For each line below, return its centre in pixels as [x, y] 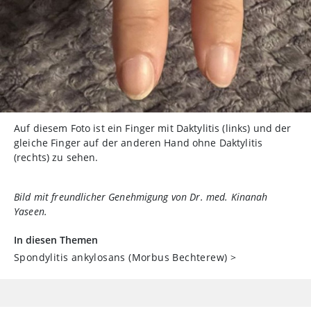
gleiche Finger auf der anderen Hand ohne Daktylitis [138, 142]
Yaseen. [31, 211]
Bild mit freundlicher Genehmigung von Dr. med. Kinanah [141, 196]
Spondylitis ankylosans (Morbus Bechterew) [121, 257]
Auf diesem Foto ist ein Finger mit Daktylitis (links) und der [153, 128]
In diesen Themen [56, 239]
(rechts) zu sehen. [56, 157]
